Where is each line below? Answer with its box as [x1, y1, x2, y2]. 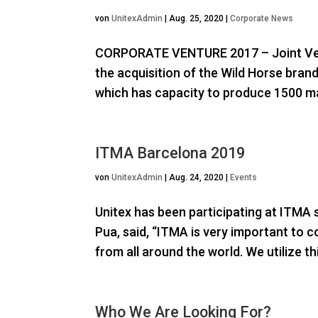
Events [230, 172, 258, 183]
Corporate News [230, 13, 294, 24]
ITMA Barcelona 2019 [95, 144, 246, 163]
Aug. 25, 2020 [169, 13, 224, 24]
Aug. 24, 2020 [169, 172, 224, 183]
